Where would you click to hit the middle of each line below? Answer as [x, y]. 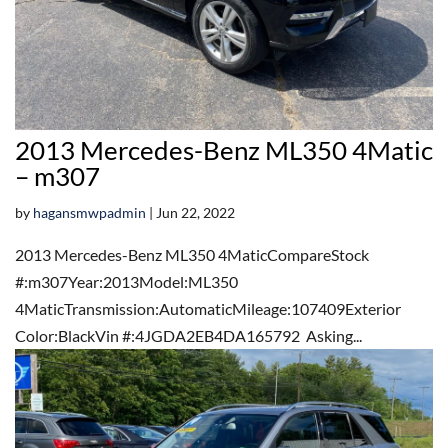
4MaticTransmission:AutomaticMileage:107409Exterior [208, 308]
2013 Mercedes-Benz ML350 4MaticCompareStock [192, 254]
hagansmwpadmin [89, 212]
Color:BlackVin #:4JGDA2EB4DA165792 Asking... [188, 335]
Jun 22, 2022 [195, 212]
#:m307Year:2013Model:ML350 [126, 281]
